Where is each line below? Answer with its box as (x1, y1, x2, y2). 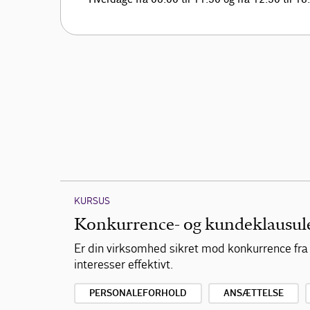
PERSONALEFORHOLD (89, 288, 187, 299)
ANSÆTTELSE (224, 288, 284, 299)
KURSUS (74, 195, 110, 207)
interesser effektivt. (74, 257, 174, 272)
